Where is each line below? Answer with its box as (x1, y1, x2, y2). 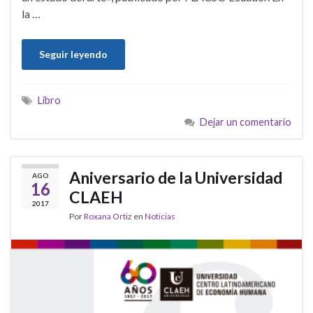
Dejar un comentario (200, 116, 291, 129)
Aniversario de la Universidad (69, 168, 282, 188)
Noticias (145, 211, 175, 222)
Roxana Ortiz (84, 211, 132, 222)
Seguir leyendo (39, 48, 108, 61)
